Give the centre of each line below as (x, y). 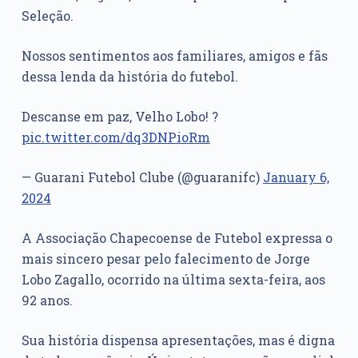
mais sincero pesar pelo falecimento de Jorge (165, 259)
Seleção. (47, 16)
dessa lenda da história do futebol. (129, 77)
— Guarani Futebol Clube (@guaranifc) (142, 177)
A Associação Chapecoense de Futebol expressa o (177, 238)
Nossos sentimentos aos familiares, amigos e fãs (174, 56)
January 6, (296, 177)
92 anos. (47, 300)
